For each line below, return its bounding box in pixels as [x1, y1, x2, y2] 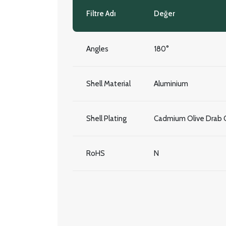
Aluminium [154, 79, 188, 88]
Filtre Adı [86, 9, 116, 18]
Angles [86, 44, 108, 53]
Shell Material [86, 79, 131, 88]
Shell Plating [86, 114, 127, 123]
